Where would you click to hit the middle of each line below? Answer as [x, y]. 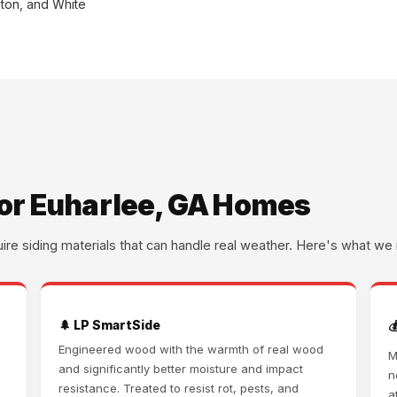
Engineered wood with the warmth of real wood [191, 350]
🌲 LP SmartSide [109, 325]
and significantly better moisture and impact [181, 369]
